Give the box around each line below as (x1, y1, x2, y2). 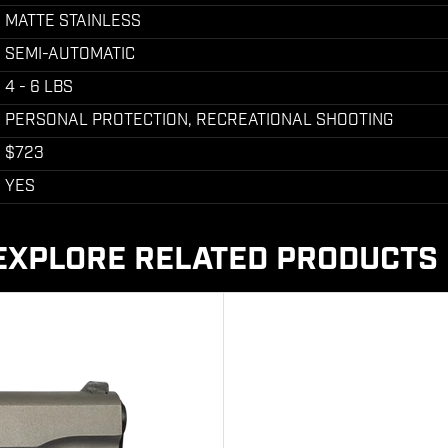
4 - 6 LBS (5, 77, 73, 98)
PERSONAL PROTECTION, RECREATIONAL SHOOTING (5, 110, 393, 131)
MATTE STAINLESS (5, 11, 141, 32)
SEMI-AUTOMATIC (5, 44, 135, 65)
